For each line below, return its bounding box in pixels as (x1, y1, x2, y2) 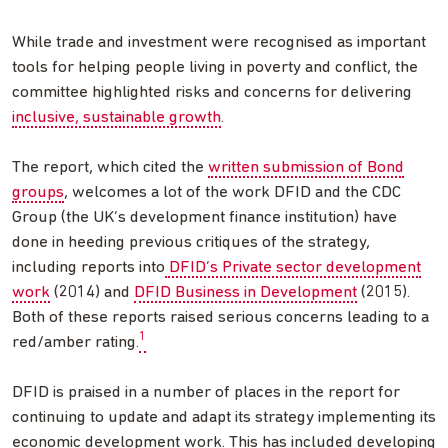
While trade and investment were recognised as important (12, 33, 426, 51)
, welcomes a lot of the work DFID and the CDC (64, 183, 401, 201)
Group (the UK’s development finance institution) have (12, 208, 397, 226)
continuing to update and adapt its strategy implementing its (12, 408, 436, 426)
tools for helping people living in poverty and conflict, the (12, 58, 418, 76)
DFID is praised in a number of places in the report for (12, 383, 400, 401)
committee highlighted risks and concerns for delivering (12, 83, 412, 101)
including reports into (12, 258, 165, 276)
